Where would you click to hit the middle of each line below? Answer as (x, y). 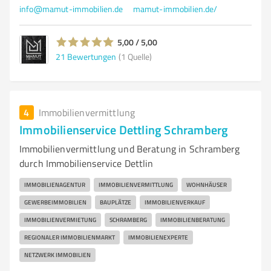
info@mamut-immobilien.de (71, 9)
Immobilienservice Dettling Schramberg (124, 129)
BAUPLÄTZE (116, 202)
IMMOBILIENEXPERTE (158, 237)
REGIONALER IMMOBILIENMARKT (70, 237)
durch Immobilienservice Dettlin (87, 163)
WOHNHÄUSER (207, 184)
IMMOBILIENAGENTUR (55, 184)
